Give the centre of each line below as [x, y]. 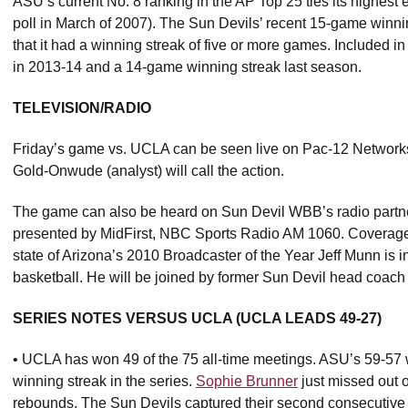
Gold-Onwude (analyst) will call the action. [150, 171]
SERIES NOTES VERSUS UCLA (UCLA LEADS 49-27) [199, 318]
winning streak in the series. [104, 381]
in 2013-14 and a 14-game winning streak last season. [187, 67]
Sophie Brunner [247, 381]
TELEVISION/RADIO [82, 108]
